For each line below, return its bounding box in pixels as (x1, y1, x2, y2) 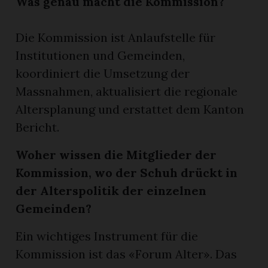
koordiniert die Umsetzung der (16, 65, 190, 81)
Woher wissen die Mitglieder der (16, 147, 217, 162)
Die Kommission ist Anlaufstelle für (16, 29, 216, 45)
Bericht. (16, 119, 60, 135)
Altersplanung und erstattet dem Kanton (16, 101, 245, 117)
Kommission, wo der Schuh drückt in (16, 165, 238, 180)
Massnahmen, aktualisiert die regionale (16, 83, 238, 99)
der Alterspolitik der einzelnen (16, 182, 207, 198)
